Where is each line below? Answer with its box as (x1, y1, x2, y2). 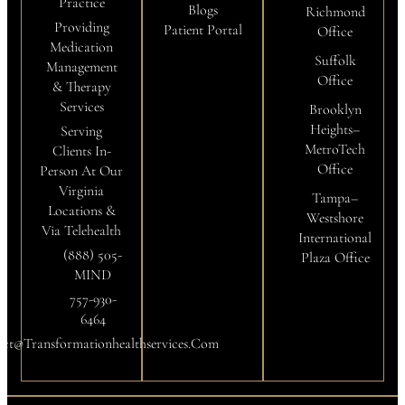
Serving (61, 122, 102, 140)
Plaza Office (300, 249, 370, 267)
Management (45, 58, 118, 76)
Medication (50, 38, 113, 56)
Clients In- (52, 142, 111, 160)
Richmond (305, 3, 365, 21)
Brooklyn (308, 100, 362, 118)
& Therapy (52, 78, 111, 96)
